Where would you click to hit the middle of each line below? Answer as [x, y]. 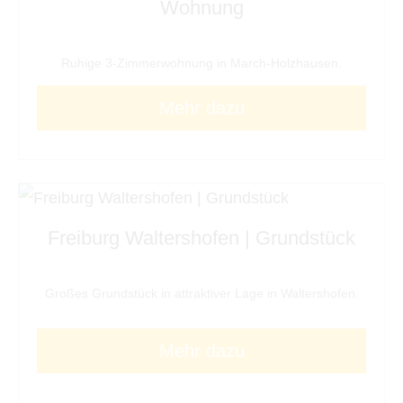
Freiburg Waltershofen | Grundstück [201, 237]
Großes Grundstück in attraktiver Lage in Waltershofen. [201, 293]
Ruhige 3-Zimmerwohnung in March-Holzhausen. [201, 63]
